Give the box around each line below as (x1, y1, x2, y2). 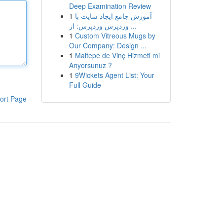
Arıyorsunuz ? (69, 60, 112, 70)
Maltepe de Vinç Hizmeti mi (74, 50, 160, 60)
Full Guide (69, 80, 101, 90)
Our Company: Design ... (69, 40, 147, 50)
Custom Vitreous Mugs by (74, 31, 155, 40)
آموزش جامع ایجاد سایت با (74, 11, 152, 21)
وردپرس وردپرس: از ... (128, 21, 137, 31)
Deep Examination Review (69, 1, 151, 11)
